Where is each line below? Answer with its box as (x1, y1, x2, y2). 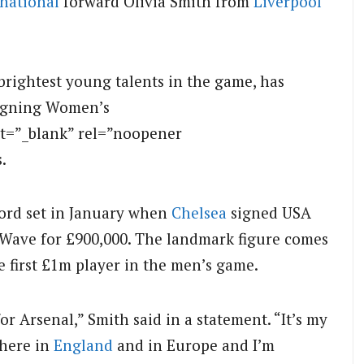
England (54, 334, 113, 355)
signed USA (227, 202, 311, 223)
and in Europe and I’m (113, 334, 275, 355)
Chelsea (171, 202, 227, 223)
